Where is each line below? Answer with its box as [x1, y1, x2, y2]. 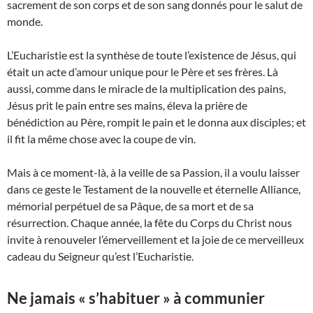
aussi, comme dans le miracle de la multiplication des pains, [7, 82, 286, 96]
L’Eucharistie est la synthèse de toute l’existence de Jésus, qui [7, 48, 296, 62]
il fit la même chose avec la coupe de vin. [7, 132, 196, 146]
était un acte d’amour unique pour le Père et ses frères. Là [7, 65, 278, 79]
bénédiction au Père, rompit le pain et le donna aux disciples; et [7, 115, 306, 129]
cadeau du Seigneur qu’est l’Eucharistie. [7, 249, 194, 263]
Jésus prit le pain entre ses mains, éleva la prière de [7, 99, 247, 112]
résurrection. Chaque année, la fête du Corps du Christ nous [7, 216, 292, 230]
